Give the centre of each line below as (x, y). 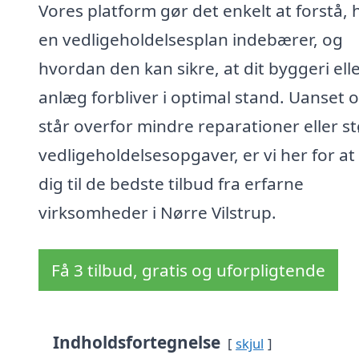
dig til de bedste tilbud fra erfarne (171, 184)
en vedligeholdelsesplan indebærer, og (191, 40)
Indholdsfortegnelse (137, 343)
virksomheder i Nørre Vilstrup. (157, 213)
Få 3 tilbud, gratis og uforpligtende (188, 270)
